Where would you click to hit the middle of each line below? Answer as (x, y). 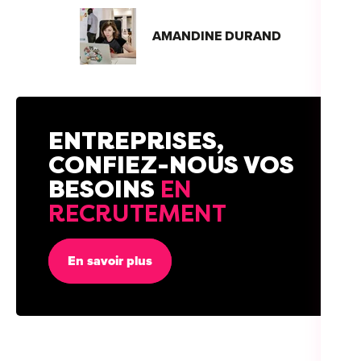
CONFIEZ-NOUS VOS (171, 165)
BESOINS (104, 189)
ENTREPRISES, (136, 141)
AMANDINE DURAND (217, 36)
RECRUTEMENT (137, 213)
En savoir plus (110, 261)
